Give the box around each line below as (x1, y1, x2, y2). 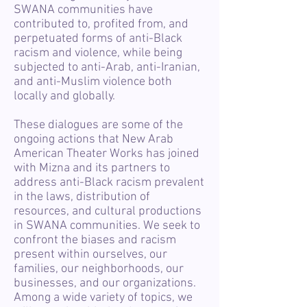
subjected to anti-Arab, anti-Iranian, (14, 60, 200, 75)
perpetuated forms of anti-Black (14, 32, 182, 46)
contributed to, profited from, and (14, 17, 188, 32)
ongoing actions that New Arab (14, 132, 173, 147)
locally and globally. (14, 89, 118, 103)
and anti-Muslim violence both (14, 75, 172, 89)
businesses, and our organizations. (14, 276, 196, 291)
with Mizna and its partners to (14, 161, 170, 175)
